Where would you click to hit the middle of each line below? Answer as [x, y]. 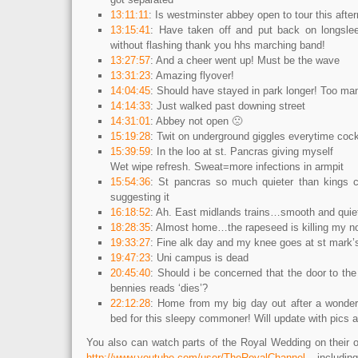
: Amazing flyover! [192, 76]
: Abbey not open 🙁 [196, 121]
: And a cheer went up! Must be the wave [245, 60]
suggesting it [140, 197]
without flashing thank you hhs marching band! [218, 45]
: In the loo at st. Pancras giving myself [242, 151]
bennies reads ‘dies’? [159, 288]
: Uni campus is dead [199, 258]
